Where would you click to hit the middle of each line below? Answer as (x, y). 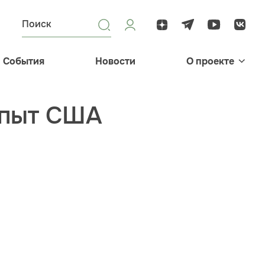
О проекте (210, 61)
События (24, 61)
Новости (115, 61)
